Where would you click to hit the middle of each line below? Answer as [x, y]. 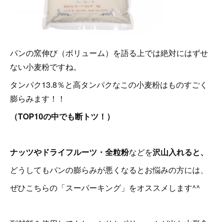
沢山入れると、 [180, 152]
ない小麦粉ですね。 [46, 66]
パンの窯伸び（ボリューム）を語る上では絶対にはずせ [109, 53]
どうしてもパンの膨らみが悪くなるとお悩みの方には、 [109, 169]
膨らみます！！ [38, 98]
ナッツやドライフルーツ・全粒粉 [69, 152]
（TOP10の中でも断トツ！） [62, 116]
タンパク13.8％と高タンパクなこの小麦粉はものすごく [109, 84]
